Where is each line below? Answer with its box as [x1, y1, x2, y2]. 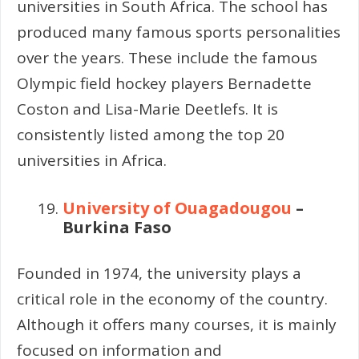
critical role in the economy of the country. [17, 288, 328, 309]
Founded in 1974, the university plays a [17, 262, 301, 284]
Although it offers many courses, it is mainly [17, 313, 337, 335]
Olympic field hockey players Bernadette [17, 72, 312, 94]
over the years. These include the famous [17, 46, 317, 68]
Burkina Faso [63, 216, 171, 239]
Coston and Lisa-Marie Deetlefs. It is [17, 98, 278, 119]
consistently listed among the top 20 [17, 123, 284, 145]
